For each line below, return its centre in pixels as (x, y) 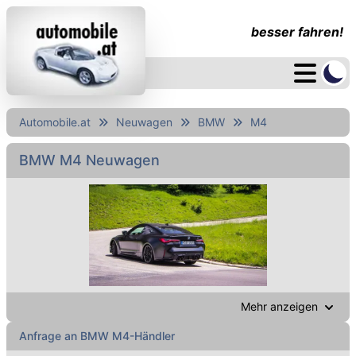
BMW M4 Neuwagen (89, 160)
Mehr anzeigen (279, 306)
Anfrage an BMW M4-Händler (97, 336)
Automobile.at (55, 122)
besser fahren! (297, 32)
